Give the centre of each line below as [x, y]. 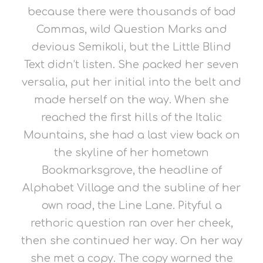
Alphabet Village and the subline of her [131, 188]
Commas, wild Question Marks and [131, 29]
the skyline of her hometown [131, 153]
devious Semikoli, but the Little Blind [131, 47]
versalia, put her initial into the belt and [131, 82]
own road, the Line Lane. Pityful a [131, 205]
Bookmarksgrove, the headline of [131, 170]
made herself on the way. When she [131, 100]
